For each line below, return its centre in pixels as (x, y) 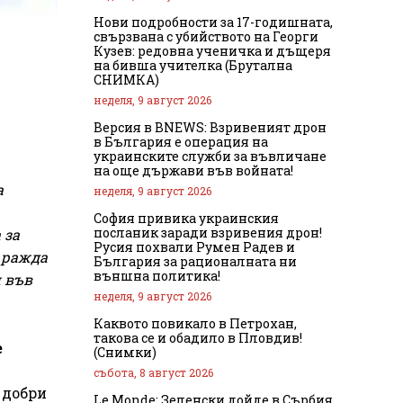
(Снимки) (125, 352)
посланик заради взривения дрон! (208, 232)
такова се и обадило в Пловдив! (198, 337)
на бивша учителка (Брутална (193, 65)
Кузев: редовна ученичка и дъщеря (212, 50)
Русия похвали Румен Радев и (194, 246)
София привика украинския (186, 218)
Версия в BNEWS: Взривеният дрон (210, 127)
